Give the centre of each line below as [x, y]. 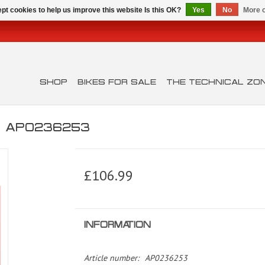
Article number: [111, 258]
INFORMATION [117, 225]
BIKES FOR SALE [117, 82]
